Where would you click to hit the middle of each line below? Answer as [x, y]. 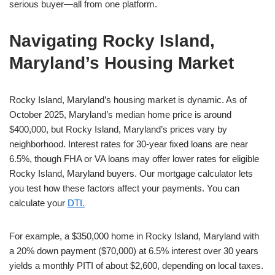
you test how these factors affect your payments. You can [124, 188]
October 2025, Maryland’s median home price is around [120, 114]
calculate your [38, 203]
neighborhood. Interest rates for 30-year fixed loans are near [129, 144]
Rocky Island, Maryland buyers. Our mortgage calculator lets [131, 173]
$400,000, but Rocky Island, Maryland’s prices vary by [118, 129]
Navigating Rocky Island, [112, 41]
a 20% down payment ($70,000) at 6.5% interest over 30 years [134, 251]
